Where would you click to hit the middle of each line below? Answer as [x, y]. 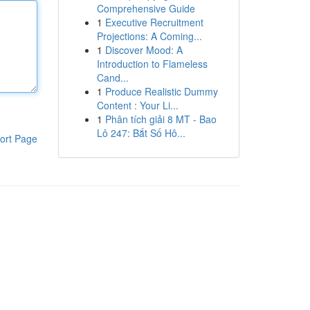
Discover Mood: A [144, 50]
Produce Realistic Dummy [161, 91]
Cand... [112, 77]
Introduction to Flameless [152, 64]
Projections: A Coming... [149, 36]
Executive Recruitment [154, 22]
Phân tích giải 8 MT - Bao [161, 119]
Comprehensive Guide [146, 8]
